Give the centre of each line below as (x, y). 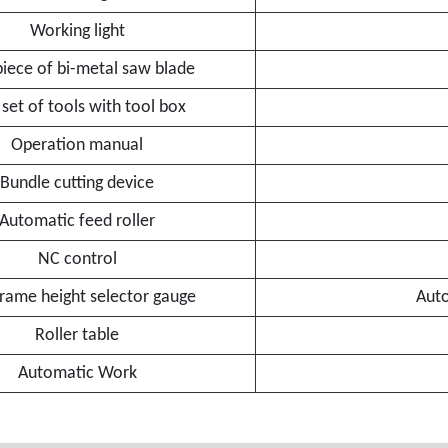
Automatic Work (77, 373)
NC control (77, 259)
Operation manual (77, 145)
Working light (77, 31)
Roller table (77, 335)
